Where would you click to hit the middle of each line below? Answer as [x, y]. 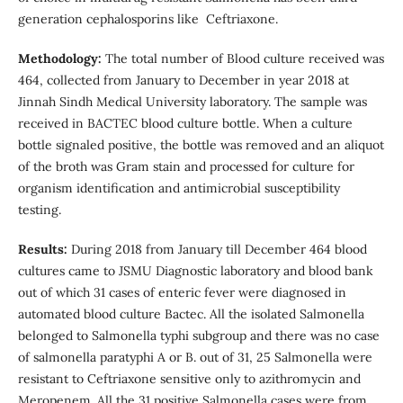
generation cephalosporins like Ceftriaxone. [148, 18]
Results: [44, 249]
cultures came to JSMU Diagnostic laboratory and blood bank [195, 270]
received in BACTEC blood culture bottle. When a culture [185, 123]
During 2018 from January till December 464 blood [219, 249]
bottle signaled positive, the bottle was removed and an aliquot [201, 144]
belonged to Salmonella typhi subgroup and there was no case [198, 335]
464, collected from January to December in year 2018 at [183, 80]
